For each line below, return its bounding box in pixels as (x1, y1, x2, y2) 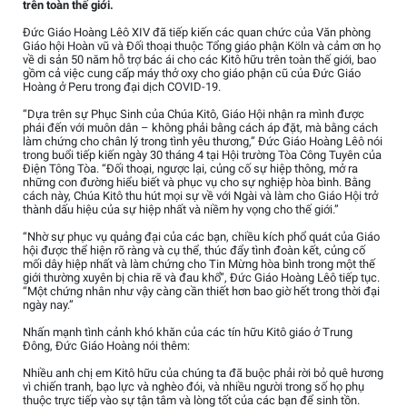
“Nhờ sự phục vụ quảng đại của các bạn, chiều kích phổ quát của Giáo (23, 230, 380, 244)
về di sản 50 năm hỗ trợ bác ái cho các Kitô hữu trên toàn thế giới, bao (23, 53, 376, 67)
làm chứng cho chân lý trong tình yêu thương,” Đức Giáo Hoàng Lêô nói (23, 134, 382, 149)
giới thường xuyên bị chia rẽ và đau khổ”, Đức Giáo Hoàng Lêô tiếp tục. (23, 271, 380, 285)
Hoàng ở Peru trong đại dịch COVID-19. (23, 80, 221, 94)
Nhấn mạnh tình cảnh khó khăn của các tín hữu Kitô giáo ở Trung (23, 325, 352, 340)
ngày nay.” (23, 298, 74, 313)
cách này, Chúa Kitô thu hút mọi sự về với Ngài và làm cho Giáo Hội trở (23, 189, 378, 203)
